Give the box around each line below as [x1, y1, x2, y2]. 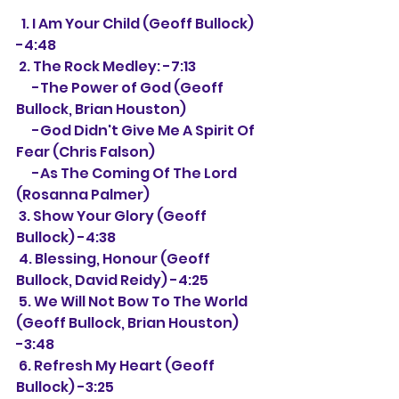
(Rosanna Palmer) [16, 184, 150, 205]
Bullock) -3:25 [16, 377, 114, 397]
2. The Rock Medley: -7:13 [19, 56, 196, 77]
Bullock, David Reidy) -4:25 [16, 270, 208, 290]
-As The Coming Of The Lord [16, 163, 32, 183]
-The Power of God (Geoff [16, 77, 32, 98]
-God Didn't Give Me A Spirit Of [16, 120, 32, 141]
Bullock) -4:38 [16, 227, 116, 248]
